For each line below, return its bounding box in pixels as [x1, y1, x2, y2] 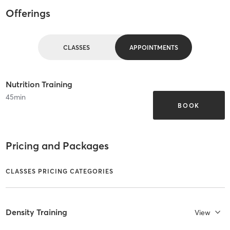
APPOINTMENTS [129, 43, 178, 51]
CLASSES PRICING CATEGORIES [5, 167, 113, 175]
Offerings [5, 7, 50, 20]
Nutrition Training [5, 79, 72, 90]
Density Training [5, 207, 67, 218]
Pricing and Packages [5, 139, 109, 152]
